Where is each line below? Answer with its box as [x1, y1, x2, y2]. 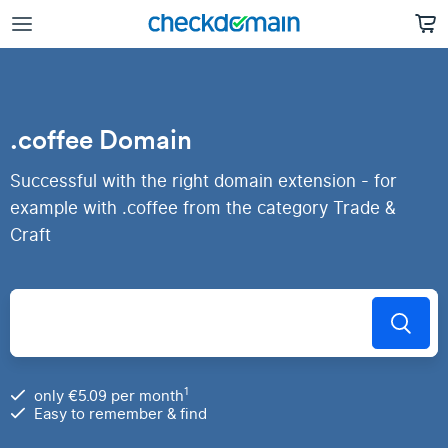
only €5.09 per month [34, 385, 184, 407]
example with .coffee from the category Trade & [10, 196, 396, 221]
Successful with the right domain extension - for [10, 169, 397, 194]
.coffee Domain [10, 123, 192, 156]
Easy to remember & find [34, 403, 207, 425]
